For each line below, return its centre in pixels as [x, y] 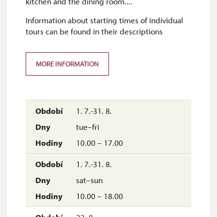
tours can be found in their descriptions [94, 31]
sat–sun [88, 180]
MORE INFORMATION [67, 64]
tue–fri [87, 127]
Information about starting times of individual [104, 20]
